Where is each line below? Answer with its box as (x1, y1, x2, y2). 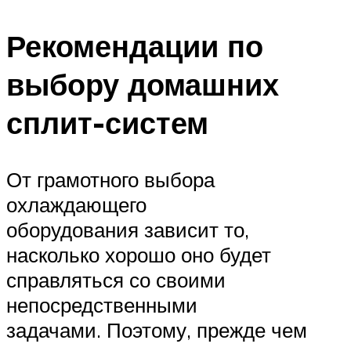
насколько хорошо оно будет (6, 241, 271, 267)
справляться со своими (6, 266, 226, 292)
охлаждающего (6, 191, 147, 217)
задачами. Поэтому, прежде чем (6, 317, 307, 342)
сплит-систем (6, 103, 208, 142)
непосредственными (6, 291, 197, 317)
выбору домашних (6, 64, 279, 103)
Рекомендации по (6, 26, 263, 65)
